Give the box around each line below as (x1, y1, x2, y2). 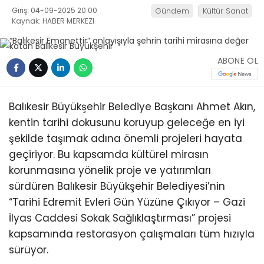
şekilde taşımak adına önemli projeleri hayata (9, 131, 242, 146)
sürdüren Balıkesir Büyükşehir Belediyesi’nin (9, 179, 225, 193)
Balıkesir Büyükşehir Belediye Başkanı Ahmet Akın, (9, 99, 255, 114)
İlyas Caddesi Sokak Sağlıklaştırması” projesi (9, 210, 231, 225)
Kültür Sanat (203, 5, 248, 16)
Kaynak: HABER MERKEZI (12, 15, 94, 26)
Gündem (155, 5, 189, 16)
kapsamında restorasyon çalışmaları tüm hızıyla (9, 226, 255, 241)
